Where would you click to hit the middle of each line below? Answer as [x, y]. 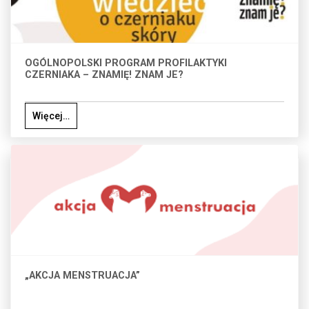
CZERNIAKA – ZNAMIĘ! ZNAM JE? [104, 75]
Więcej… [51, 116]
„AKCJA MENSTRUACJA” [82, 276]
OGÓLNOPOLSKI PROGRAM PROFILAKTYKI [126, 63]
